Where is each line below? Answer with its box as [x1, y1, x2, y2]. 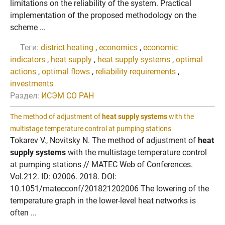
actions [10, 67, 36, 76]
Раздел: [10, 91, 39, 100]
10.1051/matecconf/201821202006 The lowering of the [10, 184, 209, 193]
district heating [41, 43, 93, 52]
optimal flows [42, 67, 90, 76]
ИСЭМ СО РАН [41, 91, 94, 100]
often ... [10, 208, 37, 217]
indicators [10, 55, 45, 64]
